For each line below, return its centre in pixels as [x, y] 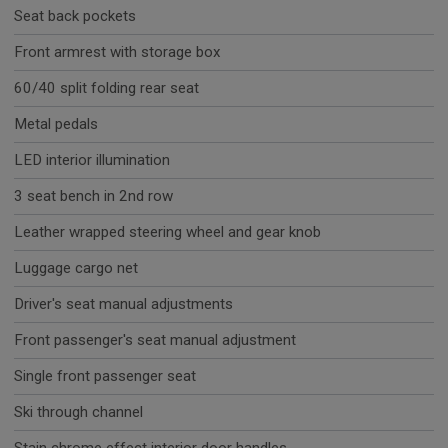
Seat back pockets [75, 16]
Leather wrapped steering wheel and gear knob [167, 232]
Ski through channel [78, 412]
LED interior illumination [92, 160]
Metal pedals [56, 124]
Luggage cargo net [76, 268]
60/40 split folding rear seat [106, 88]
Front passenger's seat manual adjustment [155, 340]
